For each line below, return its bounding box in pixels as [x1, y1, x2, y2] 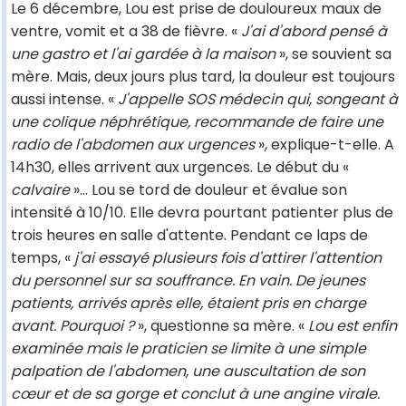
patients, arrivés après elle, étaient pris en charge [11, 293, 366, 314]
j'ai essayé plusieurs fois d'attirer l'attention [71, 247, 382, 269]
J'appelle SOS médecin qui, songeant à [118, 89, 398, 111]
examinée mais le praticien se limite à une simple [11, 338, 366, 360]
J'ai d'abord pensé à [241, 21, 387, 43]
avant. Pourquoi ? [11, 315, 134, 337]
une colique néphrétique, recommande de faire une [11, 111, 383, 133]
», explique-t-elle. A [255, 134, 394, 156]
